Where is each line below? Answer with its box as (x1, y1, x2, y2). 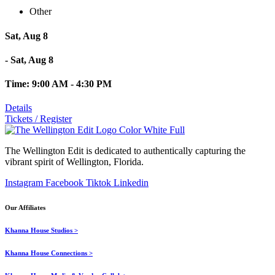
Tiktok (86, 177, 111, 188)
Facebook (45, 177, 83, 188)
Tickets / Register (5, 114, 72, 125)
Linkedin (114, 177, 149, 188)
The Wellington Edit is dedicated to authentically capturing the (5, 145, 246, 157)
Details (5, 103, 32, 114)
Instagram (5, 177, 43, 188)
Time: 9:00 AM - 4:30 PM (5, 79, 112, 90)
